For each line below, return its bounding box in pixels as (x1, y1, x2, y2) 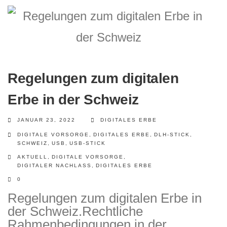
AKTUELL (17, 154, 48, 160)
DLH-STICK (154, 132, 190, 137)
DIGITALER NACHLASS (17, 163, 92, 168)
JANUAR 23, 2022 (17, 117, 75, 123)
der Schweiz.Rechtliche (8, 204, 143, 219)
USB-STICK (69, 140, 106, 146)
